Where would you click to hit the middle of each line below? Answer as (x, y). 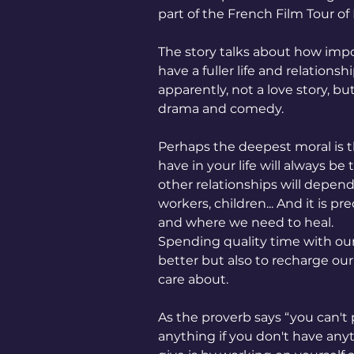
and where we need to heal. (246, 222)
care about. (193, 279)
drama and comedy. (221, 109)
